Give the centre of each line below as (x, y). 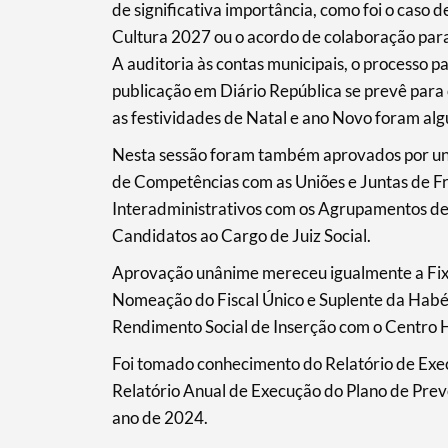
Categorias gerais (307, 132)
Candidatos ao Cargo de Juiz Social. (241, 236)
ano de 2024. (159, 418)
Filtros (264, 256)
